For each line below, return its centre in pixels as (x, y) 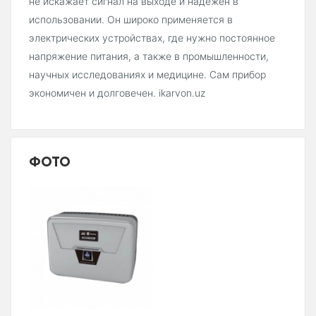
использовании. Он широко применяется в (131, 20)
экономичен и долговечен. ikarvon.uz (117, 93)
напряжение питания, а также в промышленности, (149, 56)
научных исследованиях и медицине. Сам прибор (147, 75)
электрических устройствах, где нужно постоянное (152, 38)
